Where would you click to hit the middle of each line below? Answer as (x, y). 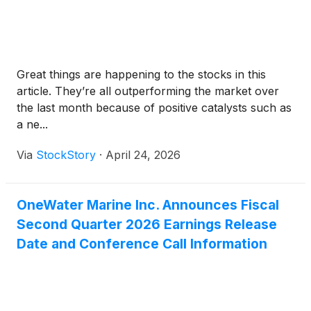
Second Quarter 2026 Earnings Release (147, 225)
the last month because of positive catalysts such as (154, 108)
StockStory (66, 155)
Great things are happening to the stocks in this (141, 75)
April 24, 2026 (143, 155)
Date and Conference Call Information (142, 244)
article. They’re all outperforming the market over (148, 91)
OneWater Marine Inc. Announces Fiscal (148, 205)
